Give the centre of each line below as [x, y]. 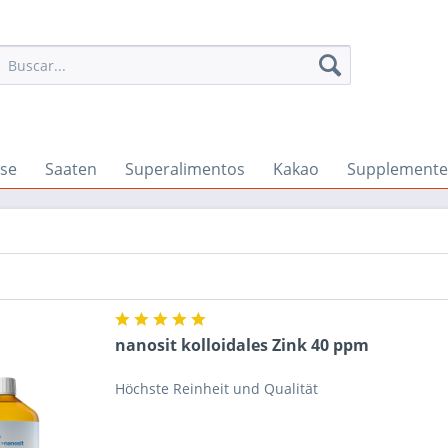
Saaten [71, 169]
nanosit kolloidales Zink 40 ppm [242, 345]
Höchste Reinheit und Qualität [217, 389]
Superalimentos [185, 169]
